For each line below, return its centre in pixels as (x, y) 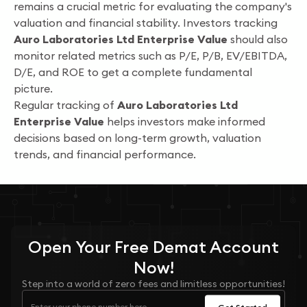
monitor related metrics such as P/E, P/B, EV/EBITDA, (150, 56)
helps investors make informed (185, 121)
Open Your (71, 247)
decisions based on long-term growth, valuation (137, 138)
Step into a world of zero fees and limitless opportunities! (153, 284)
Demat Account (214, 247)
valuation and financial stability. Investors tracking (146, 23)
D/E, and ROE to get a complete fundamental (133, 72)
